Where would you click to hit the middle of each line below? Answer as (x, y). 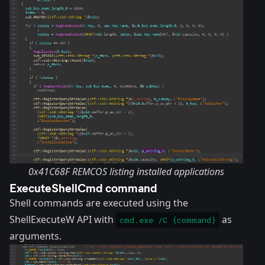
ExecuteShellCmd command (83, 187)
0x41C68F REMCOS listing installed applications (127, 171)
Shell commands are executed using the (99, 203)
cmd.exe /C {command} (168, 220)
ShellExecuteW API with (63, 219)
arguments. (35, 236)
